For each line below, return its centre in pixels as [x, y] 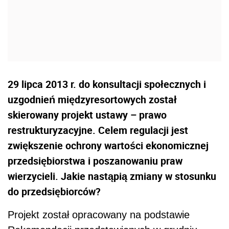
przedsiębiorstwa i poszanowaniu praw [95, 161]
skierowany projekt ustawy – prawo [87, 115]
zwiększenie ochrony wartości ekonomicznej [108, 146]
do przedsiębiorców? [54, 192]
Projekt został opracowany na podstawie [99, 215]
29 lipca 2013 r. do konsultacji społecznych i [107, 84]
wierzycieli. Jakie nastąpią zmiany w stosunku [112, 176]
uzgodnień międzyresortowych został [92, 100]
